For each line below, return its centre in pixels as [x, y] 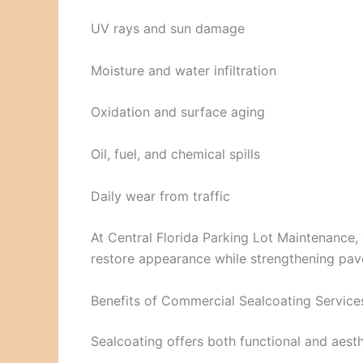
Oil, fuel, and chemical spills [175, 154]
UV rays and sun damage [168, 29]
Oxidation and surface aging [178, 112]
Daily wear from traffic [160, 196]
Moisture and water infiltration [184, 70]
